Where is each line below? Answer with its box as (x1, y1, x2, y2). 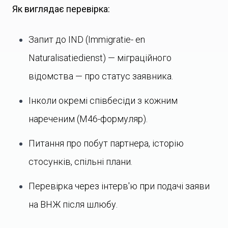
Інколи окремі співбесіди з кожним (28, 95, 178, 106)
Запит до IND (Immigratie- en (28, 34, 145, 45)
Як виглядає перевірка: (12, 4, 110, 14)
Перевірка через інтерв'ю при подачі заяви (28, 181, 210, 191)
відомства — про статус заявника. (28, 71, 173, 81)
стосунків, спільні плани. (28, 156, 132, 167)
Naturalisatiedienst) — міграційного (28, 52, 172, 63)
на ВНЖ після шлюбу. (28, 199, 118, 210)
